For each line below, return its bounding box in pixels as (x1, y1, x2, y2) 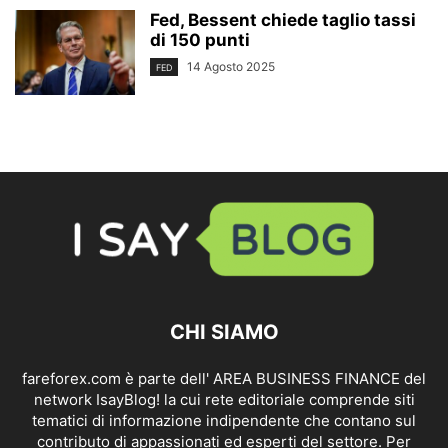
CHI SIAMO (169, 320, 279, 344)
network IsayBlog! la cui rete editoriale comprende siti (33, 390, 415, 409)
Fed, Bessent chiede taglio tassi (150, 10, 416, 30)
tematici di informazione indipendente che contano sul (32, 411, 416, 430)
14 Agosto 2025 (187, 59, 275, 74)
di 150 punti (150, 30, 250, 50)
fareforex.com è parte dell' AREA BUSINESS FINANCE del (22, 369, 426, 388)
